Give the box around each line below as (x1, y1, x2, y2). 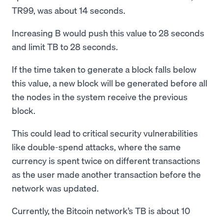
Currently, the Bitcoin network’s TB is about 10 (12, 205, 190, 217)
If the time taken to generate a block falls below (12, 63, 196, 75)
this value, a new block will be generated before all (12, 77, 207, 89)
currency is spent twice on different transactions (12, 155, 200, 166)
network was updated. (12, 182, 101, 194)
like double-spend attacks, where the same (12, 141, 181, 153)
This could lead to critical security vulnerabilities (12, 127, 198, 139)
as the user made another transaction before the (12, 168, 201, 180)
